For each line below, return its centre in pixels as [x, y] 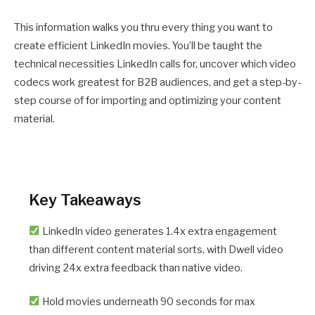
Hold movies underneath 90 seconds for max [148, 302]
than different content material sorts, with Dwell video [156, 249]
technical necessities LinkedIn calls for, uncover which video [155, 64]
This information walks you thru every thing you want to [143, 27]
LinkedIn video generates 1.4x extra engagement [159, 231]
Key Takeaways [85, 199]
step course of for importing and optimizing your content [148, 100]
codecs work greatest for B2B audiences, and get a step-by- [157, 82]
